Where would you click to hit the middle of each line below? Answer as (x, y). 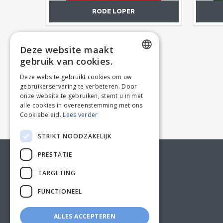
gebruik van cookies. (66, 61)
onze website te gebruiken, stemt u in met (82, 96)
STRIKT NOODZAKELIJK (75, 136)
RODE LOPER (114, 11)
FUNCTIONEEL (60, 191)
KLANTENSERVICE (79, 159)
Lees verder (80, 115)
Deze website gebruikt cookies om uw (76, 77)
